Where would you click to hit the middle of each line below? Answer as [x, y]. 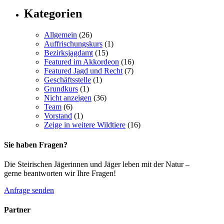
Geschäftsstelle [67, 80]
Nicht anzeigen [68, 98]
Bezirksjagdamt [68, 53]
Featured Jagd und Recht [83, 71]
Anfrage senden [29, 190]
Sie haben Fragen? [36, 144]
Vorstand [58, 116]
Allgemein [60, 35]
